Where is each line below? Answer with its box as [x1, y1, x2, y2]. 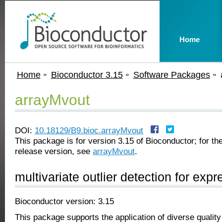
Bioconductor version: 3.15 [15, 196, 114, 206]
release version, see [15, 146, 93, 156]
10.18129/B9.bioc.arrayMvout [35, 125, 143, 135]
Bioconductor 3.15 [51, 69, 123, 80]
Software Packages [133, 69, 210, 80]
